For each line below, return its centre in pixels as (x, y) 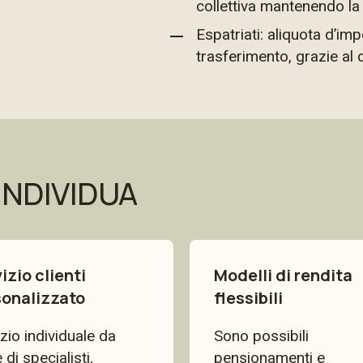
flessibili (248, 298)
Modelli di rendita (283, 275)
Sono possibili (261, 336)
